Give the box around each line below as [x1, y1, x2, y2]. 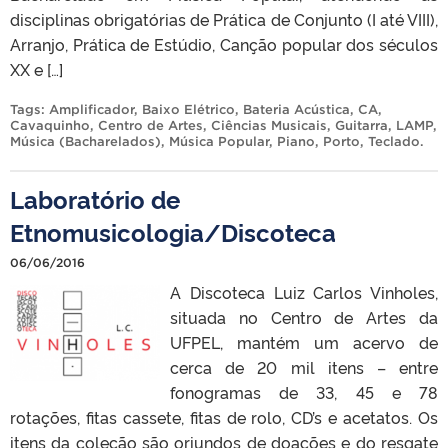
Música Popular [169, 134, 269, 150]
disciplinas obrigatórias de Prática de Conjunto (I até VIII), [10, 8, 438, 31]
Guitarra [335, 118, 388, 134]
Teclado [368, 134, 420, 150]
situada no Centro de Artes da [170, 306, 438, 329]
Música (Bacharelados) [10, 134, 161, 150]
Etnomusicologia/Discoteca [10, 215, 336, 249]
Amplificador [49, 102, 134, 118]
